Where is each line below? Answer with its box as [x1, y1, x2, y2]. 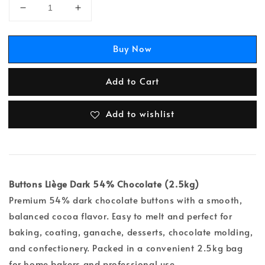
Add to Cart [106, 75, 159, 88]
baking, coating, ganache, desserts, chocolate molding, [9, 225, 253, 238]
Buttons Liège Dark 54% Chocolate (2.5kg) [9, 177, 199, 190]
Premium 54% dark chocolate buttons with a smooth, [9, 193, 243, 206]
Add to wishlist [106, 106, 174, 119]
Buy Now [113, 42, 152, 55]
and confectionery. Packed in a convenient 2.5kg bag [9, 241, 243, 254]
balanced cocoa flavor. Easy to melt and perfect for [9, 209, 232, 222]
